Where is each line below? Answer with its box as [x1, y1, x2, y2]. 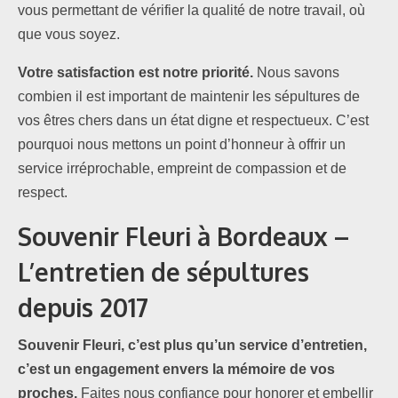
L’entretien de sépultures [18, 256, 309, 289]
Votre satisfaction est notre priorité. [18, 65, 253, 81]
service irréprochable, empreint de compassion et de [18, 161, 346, 177]
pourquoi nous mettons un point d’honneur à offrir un [18, 137, 346, 153]
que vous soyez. [18, 27, 120, 43]
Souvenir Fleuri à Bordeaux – [18, 220, 349, 253]
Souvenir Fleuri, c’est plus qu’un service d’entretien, [18, 337, 367, 353]
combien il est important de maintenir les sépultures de [18, 89, 360, 105]
